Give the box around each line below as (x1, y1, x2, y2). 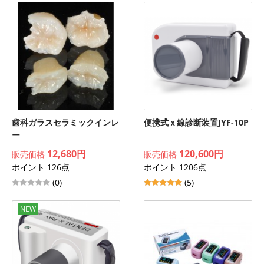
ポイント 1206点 (144, 161, 206, 173)
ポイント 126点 (12, 161, 70, 173)
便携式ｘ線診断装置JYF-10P (144, 117, 249, 128)
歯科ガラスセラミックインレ (12, 117, 119, 128)
